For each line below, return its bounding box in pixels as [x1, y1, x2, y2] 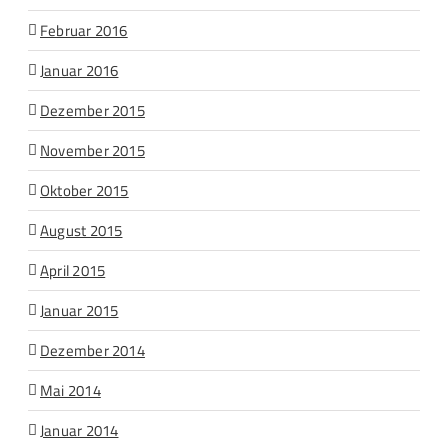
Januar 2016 [40, 58, 119, 82]
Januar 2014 [40, 418, 119, 442]
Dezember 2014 [40, 338, 145, 362]
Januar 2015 [40, 298, 119, 322]
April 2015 [40, 258, 106, 282]
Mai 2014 [40, 378, 101, 402]
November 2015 [40, 138, 145, 162]
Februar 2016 [40, 18, 128, 42]
